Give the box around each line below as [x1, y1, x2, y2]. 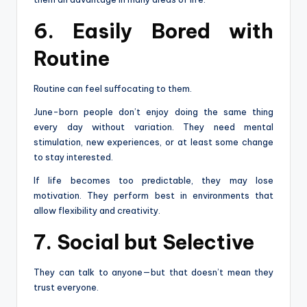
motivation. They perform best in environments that [34, 189, 273, 201]
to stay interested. [34, 151, 113, 162]
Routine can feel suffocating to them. [34, 82, 192, 94]
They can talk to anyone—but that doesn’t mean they [34, 266, 273, 278]
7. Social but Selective [34, 229, 254, 255]
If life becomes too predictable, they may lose [34, 174, 273, 186]
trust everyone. [34, 281, 99, 293]
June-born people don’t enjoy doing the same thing [34, 106, 273, 117]
